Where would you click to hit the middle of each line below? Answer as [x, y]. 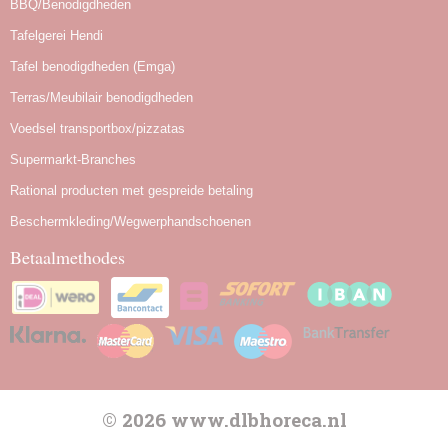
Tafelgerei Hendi [56, 35]
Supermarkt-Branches [73, 159]
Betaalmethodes [67, 256]
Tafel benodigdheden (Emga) [92, 66]
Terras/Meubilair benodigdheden [101, 97]
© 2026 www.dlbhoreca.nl [224, 419]
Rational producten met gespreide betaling [131, 190]
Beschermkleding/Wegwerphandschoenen [130, 221]
